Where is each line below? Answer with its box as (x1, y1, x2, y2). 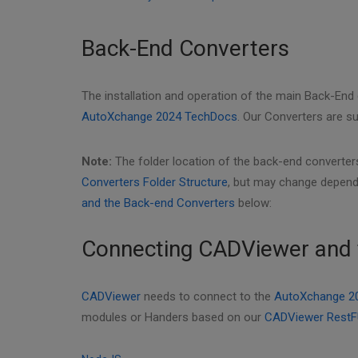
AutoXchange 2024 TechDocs (82, 109, 237, 124)
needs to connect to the (141, 289, 274, 304)
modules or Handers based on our (82, 310, 265, 324)
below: (235, 196, 272, 210)
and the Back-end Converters (82, 196, 235, 210)
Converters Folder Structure (82, 175, 228, 189)
